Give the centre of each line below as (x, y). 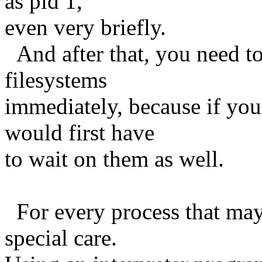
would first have (80, 132)
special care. (61, 237)
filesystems (56, 80)
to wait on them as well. (114, 158)
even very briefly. (85, 27)
